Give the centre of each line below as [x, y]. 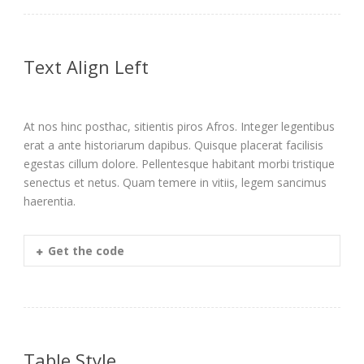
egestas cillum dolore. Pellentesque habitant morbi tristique [179, 163]
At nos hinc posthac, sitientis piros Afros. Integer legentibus [179, 126]
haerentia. [50, 201]
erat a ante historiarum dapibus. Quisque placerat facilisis [173, 145]
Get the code [86, 250]
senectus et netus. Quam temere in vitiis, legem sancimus [175, 182]
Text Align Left [86, 66]
